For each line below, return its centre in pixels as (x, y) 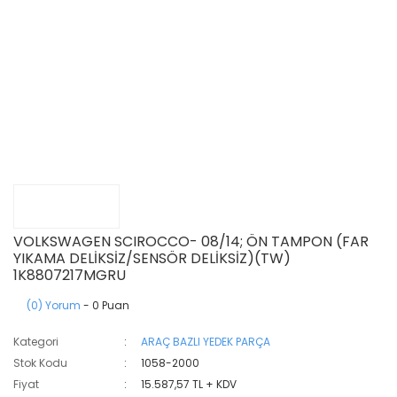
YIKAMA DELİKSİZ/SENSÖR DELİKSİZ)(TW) (152, 258)
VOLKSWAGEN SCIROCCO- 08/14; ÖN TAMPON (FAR (191, 241)
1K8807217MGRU (70, 275)
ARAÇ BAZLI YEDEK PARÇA (206, 342)
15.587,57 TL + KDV (189, 384)
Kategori (36, 342)
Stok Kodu (40, 363)
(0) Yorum (54, 305)
